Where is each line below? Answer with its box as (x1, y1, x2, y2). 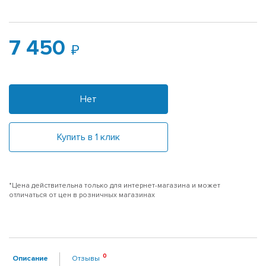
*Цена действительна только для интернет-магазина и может (9, 180, 220, 190)
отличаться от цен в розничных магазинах (9, 190, 155, 199)
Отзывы (72, 253, 100, 263)
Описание (12, 253, 48, 263)
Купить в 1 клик (57, 131, 120, 143)
